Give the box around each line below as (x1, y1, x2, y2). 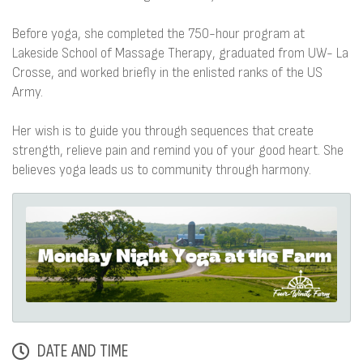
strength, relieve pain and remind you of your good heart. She (12, 142, 344, 159)
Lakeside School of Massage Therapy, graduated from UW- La (12, 45, 348, 62)
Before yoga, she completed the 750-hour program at (12, 25, 305, 42)
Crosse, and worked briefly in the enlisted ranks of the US (12, 64, 322, 81)
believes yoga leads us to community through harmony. (12, 161, 311, 178)
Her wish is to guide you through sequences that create (12, 122, 314, 139)
